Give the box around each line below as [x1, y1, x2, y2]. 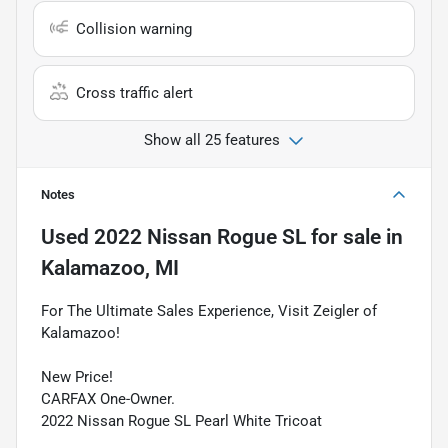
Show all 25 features [144, 130, 280, 149]
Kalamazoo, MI [41, 255, 179, 280]
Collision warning [76, 19, 192, 38]
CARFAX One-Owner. [41, 389, 175, 408]
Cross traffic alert [76, 83, 193, 102]
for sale [306, 224, 381, 249]
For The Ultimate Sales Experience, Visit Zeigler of [41, 301, 377, 320]
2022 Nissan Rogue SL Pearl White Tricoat [41, 411, 322, 430]
